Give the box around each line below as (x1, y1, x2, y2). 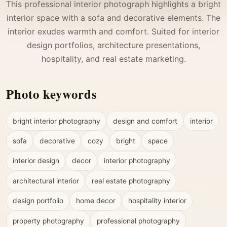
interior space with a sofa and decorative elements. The (7, 12, 220, 23)
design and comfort (112, 117, 177, 125)
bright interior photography (12, 117, 100, 125)
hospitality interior (128, 197, 186, 205)
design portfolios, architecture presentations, (27, 40, 200, 50)
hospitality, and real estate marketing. (41, 53, 186, 64)
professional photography (96, 216, 180, 225)
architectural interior (12, 176, 79, 185)
